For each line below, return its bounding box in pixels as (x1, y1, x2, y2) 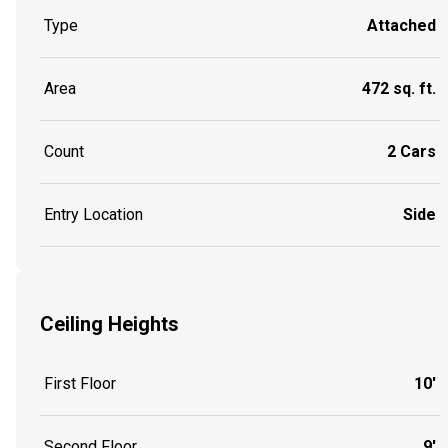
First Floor (44, 373, 116, 393)
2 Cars (387, 142, 436, 162)
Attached (367, 16, 436, 36)
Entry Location (44, 205, 143, 225)
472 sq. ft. (362, 79, 436, 99)
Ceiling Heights (40, 311, 179, 336)
